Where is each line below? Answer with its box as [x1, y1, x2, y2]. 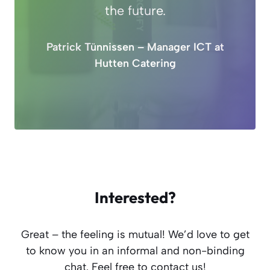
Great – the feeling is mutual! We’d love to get [20, 227, 250, 241]
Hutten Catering [94, 56, 176, 70]
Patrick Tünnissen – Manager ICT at [46, 40, 224, 54]
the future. [104, 2, 166, 18]
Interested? [94, 187, 176, 207]
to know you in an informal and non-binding [25, 243, 245, 257]
